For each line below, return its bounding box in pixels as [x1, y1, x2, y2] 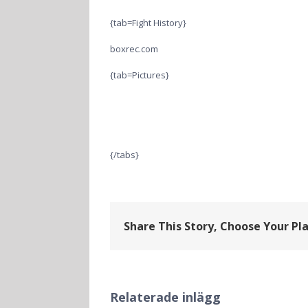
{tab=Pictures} [110, 69, 169, 81]
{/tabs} [110, 148, 139, 161]
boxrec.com [110, 43, 158, 55]
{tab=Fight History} [110, 16, 186, 29]
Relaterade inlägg [110, 289, 221, 305]
